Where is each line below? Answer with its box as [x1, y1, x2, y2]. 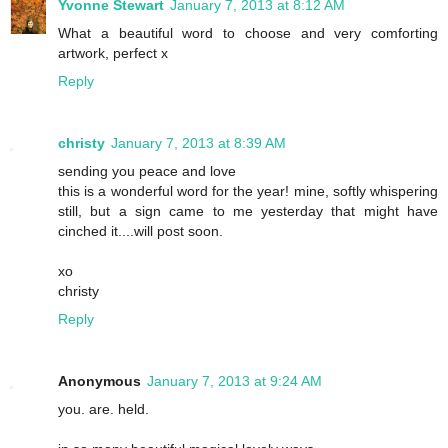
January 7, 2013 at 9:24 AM [147, 372, 322, 389]
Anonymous [58, 372, 141, 389]
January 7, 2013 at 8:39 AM [111, 134, 286, 151]
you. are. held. [58, 400, 149, 417]
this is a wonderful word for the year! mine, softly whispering [58, 182, 438, 199]
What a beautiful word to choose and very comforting [58, 24, 438, 41]
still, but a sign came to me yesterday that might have [58, 202, 438, 219]
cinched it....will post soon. [58, 222, 223, 239]
